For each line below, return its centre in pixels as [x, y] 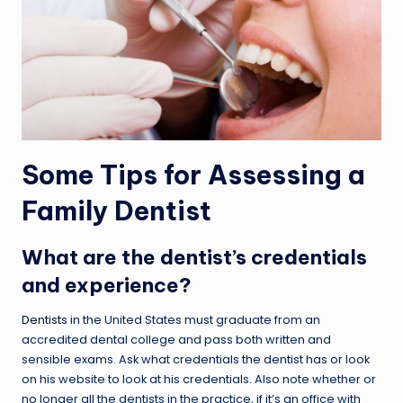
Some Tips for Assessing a [193, 175]
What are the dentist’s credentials [194, 258]
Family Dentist [116, 211]
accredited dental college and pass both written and [176, 340]
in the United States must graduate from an [194, 320]
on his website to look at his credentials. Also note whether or [199, 380]
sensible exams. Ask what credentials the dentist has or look [196, 360]
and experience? [107, 286]
